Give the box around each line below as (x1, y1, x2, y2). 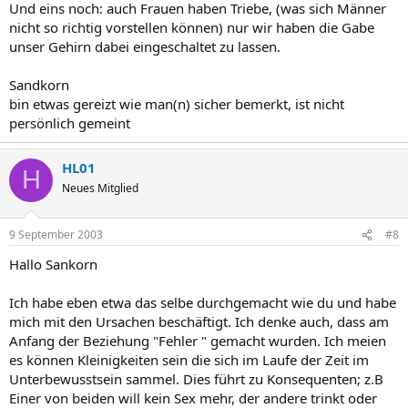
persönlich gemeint (9, 113, 130, 132)
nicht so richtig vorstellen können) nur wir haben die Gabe (9, 17, 374, 36)
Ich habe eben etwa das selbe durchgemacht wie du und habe (9, 293, 396, 311)
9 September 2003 (9, 227, 103, 242)
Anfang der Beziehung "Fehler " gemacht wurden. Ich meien (9, 331, 386, 350)
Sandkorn (9, 75, 69, 94)
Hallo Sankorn (9, 255, 97, 273)
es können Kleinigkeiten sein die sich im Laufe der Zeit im (9, 351, 369, 369)
